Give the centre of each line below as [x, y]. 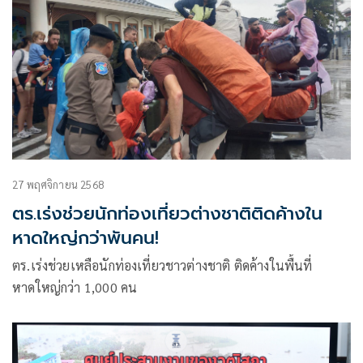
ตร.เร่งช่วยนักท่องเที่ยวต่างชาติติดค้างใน [167, 213]
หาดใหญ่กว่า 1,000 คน [75, 287]
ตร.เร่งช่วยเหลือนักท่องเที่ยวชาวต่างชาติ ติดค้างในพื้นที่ [162, 265]
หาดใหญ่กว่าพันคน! [85, 237]
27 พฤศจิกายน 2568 [58, 184]
